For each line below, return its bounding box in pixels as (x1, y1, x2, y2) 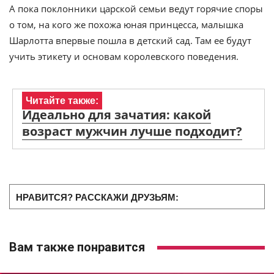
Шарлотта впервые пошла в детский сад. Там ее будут (9, 34, 251, 46)
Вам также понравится (9, 239, 145, 254)
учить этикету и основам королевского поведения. (9, 50, 239, 62)
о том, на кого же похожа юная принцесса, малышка (9, 18, 243, 31)
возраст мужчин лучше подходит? (22, 123, 242, 139)
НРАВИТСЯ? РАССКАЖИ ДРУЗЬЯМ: (16, 191, 179, 202)
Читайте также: (26, 95, 98, 106)
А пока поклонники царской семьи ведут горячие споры (9, 2, 263, 15)
